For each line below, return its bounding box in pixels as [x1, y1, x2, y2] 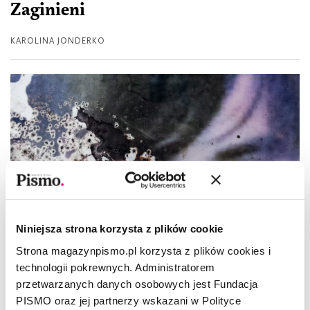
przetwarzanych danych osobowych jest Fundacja [16, 277, 258, 290]
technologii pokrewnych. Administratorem [16, 261, 215, 273]
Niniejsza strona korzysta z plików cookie [16, 222, 224, 235]
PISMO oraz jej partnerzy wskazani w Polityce [16, 294, 241, 307]
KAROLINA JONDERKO [10, 35, 105, 46]
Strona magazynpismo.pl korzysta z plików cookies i [16, 244, 271, 257]
